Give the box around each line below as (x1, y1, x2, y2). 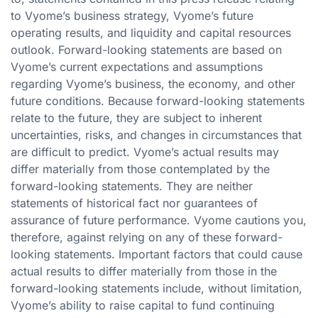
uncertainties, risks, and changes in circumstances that (11, 127, 302, 142)
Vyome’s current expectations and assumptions (11, 59, 263, 74)
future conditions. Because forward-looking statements (11, 93, 305, 108)
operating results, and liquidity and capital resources (11, 25, 291, 40)
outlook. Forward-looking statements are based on (11, 42, 282, 57)
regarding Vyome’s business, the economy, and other (11, 76, 295, 91)
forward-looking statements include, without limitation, (11, 280, 302, 295)
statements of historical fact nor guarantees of (11, 195, 258, 210)
